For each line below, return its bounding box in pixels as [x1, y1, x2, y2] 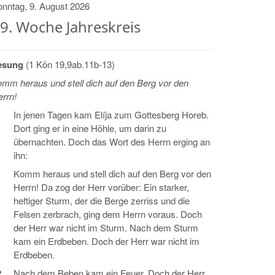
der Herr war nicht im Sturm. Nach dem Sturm [14, 221, 198, 234]
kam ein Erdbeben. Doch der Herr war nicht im [14, 234, 199, 247]
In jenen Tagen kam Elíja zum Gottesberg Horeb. [14, 108, 209, 121]
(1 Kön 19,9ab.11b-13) [26, 58, 115, 71]
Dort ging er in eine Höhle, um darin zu [14, 122, 166, 134]
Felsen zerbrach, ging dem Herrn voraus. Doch [14, 207, 202, 220]
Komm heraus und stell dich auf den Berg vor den [14, 167, 211, 180]
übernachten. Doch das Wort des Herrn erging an [14, 135, 210, 148]
